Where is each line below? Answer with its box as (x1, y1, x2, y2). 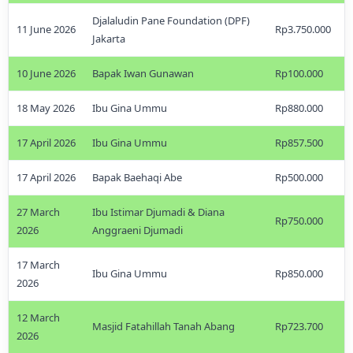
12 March (17, 310, 60, 325)
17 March (17, 258, 60, 272)
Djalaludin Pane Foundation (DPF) (92, 13, 250, 28)
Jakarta (92, 32, 125, 46)
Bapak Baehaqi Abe (92, 170, 182, 184)
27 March (17, 205, 60, 219)
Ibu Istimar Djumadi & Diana (92, 205, 225, 219)
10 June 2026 (17, 66, 76, 80)
